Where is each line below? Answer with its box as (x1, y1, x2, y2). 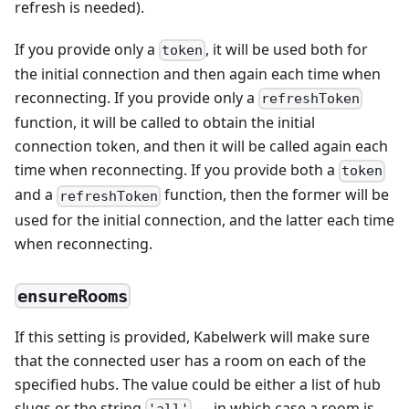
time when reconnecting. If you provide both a (15, 160, 339, 181)
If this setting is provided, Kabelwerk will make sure (15, 326, 370, 347)
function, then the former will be (161, 184, 390, 205)
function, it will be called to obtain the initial (15, 112, 315, 133)
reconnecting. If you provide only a (15, 88, 258, 109)
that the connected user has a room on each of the (15, 350, 366, 371)
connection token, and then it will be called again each (15, 136, 388, 157)
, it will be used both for (205, 38, 369, 59)
